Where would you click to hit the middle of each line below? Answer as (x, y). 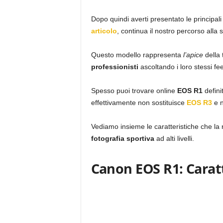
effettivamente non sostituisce (138, 103)
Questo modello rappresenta (137, 55)
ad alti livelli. (174, 138)
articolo (104, 31)
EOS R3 (198, 103)
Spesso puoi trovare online (134, 91)
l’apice (194, 55)
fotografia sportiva (122, 138)
